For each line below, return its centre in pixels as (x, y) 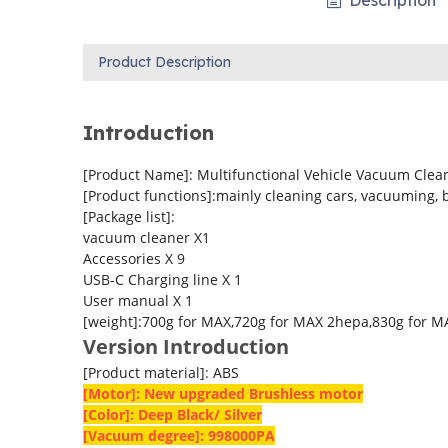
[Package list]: (128, 217)
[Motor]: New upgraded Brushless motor (222, 394)
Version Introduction (185, 347)
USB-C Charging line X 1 (162, 280)
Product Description (164, 62)
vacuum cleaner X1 (146, 238)
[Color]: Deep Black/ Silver (172, 415)
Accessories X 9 (133, 259)
